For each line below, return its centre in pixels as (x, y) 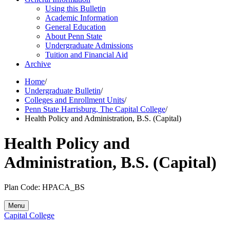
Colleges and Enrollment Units (74, 100)
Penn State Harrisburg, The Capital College (95, 109)
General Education (75, 27)
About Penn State (74, 36)
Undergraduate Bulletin (63, 90)
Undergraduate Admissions (89, 45)
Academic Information (82, 17)
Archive (38, 64)
